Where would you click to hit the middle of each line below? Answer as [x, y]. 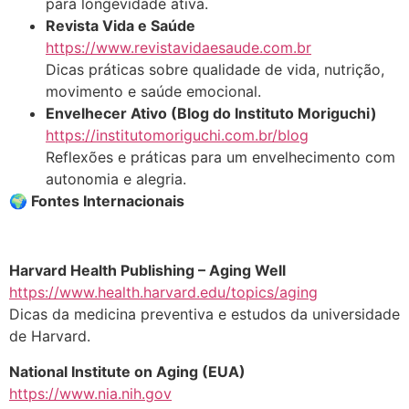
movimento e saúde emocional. [153, 91]
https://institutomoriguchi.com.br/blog [177, 135]
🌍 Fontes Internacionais [97, 200]
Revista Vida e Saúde [121, 25]
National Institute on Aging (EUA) [127, 371]
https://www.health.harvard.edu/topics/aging [163, 293]
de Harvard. [50, 336]
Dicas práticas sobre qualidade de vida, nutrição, [215, 69]
